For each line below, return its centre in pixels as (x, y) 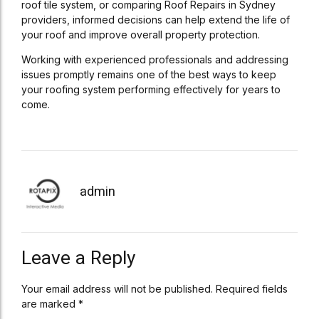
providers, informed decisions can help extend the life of (156, 20)
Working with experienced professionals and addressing (155, 59)
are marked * (52, 303)
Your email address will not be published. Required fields (155, 288)
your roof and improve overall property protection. (141, 35)
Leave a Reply (78, 257)
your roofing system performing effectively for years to (151, 89)
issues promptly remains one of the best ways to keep (149, 74)
